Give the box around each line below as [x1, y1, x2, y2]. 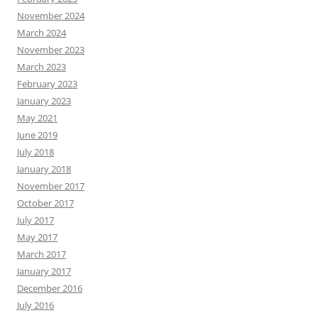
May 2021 [17, 111, 57, 124]
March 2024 [17, 26, 66, 39]
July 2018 [17, 146, 54, 158]
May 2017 [17, 231, 57, 243]
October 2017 [17, 197, 74, 209]
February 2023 [17, 77, 77, 90]
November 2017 [17, 180, 84, 192]
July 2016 [17, 299, 54, 312]
